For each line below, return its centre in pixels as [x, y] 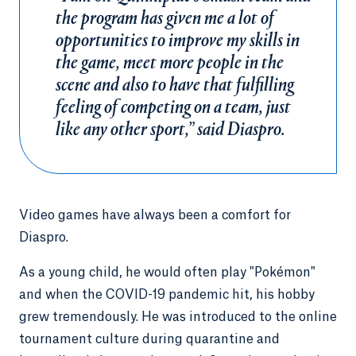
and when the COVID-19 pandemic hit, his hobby [167, 295]
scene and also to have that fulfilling [175, 86]
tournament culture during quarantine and [149, 339]
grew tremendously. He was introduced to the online [178, 317]
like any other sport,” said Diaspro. [170, 130]
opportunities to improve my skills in [178, 41]
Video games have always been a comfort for [155, 215]
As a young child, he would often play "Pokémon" [167, 273]
